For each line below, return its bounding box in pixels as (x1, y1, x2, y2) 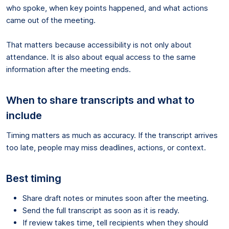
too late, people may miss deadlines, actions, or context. (6, 142, 206, 152)
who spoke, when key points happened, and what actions (6, 3, 208, 13)
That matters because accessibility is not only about (6, 39, 192, 50)
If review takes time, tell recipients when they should (22, 217, 208, 227)
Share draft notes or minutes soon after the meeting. (22, 193, 209, 203)
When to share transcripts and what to (6, 94, 194, 106)
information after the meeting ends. (6, 64, 131, 74)
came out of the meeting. (6, 15, 96, 25)
